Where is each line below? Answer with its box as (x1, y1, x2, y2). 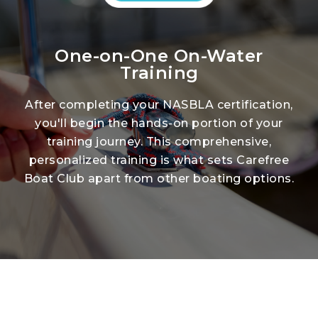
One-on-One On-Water (55, 45, 263, 66)
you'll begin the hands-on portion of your (35, 116, 283, 130)
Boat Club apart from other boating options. (23, 171, 295, 185)
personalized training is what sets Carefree (28, 153, 290, 167)
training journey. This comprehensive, (46, 134, 272, 148)
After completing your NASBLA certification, (25, 97, 293, 111)
